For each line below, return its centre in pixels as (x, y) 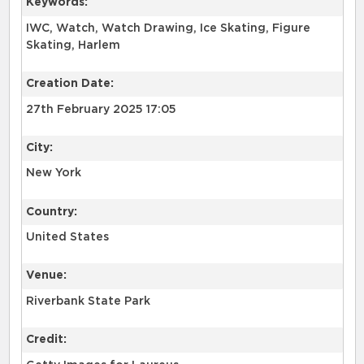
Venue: (46, 276)
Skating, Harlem (73, 45)
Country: (51, 212)
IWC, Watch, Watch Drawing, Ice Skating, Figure (168, 28)
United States (67, 238)
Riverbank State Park (88, 301)
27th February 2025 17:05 (101, 109)
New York (53, 173)
